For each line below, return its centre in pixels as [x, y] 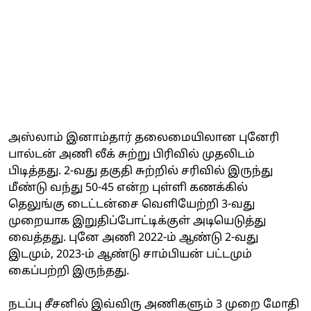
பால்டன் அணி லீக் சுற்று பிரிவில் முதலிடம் [132, 154]
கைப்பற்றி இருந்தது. [69, 271]
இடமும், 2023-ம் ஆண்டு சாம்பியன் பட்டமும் [130, 254]
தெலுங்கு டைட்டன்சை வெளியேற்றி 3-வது [132, 204]
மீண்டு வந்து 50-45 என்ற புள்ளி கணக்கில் [128, 188]
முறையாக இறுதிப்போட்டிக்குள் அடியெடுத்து [137, 221]
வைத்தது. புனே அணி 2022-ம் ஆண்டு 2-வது [133, 238]
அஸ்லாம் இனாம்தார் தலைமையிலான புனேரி [144, 138]
